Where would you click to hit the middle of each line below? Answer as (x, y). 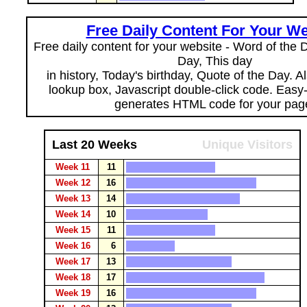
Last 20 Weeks (95, 145)
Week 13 (74, 198)
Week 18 (74, 277)
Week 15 (74, 230)
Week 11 (74, 167)
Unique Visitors (247, 145)
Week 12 (74, 183)
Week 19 (74, 293)
